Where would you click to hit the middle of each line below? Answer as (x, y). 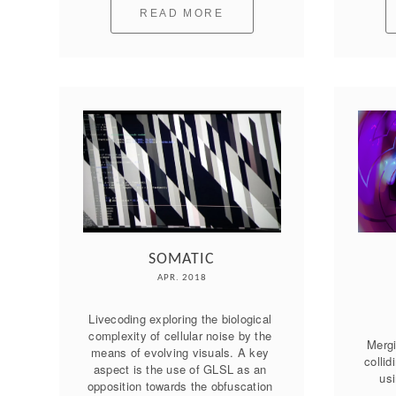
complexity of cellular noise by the (180, 336)
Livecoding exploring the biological (180, 319)
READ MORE (182, 13)
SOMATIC (182, 260)
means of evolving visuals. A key (180, 353)
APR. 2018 (182, 278)
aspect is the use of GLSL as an (180, 369)
